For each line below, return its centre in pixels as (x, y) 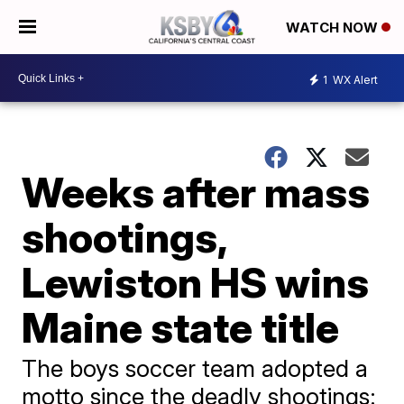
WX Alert (354, 79)
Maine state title (181, 327)
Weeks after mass (196, 192)
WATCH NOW (334, 28)
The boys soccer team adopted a (195, 368)
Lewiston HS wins (196, 282)
